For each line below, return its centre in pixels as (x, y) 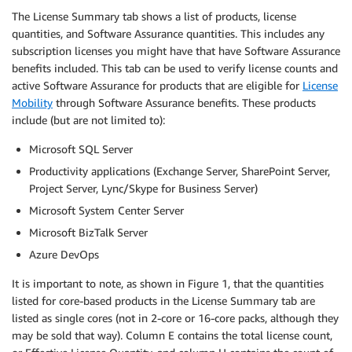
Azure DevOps (64, 255)
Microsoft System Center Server (106, 211)
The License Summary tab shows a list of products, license (154, 16)
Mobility (32, 103)
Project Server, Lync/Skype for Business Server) (143, 189)
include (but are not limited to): (88, 120)
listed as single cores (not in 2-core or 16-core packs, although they (175, 318)
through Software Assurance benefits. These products (184, 103)
